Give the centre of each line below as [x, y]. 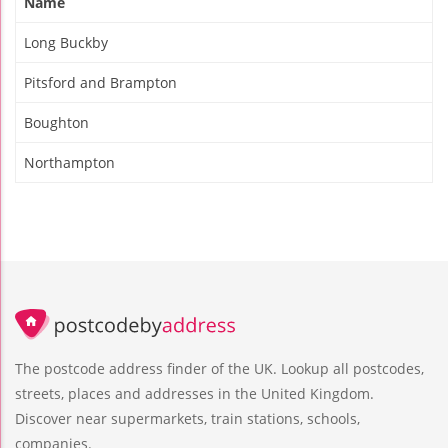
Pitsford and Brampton [100, 83]
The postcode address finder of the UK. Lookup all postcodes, [219, 369]
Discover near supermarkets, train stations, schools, [187, 419]
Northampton [69, 163]
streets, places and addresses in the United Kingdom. [194, 394]
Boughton [56, 123]
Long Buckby [66, 43]
